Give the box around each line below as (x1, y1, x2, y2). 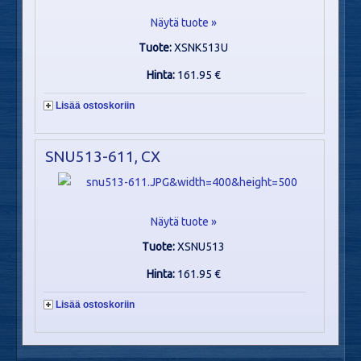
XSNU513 (177, 239, 226, 253)
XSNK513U (174, 41, 229, 55)
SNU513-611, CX (45, 147, 160, 165)
